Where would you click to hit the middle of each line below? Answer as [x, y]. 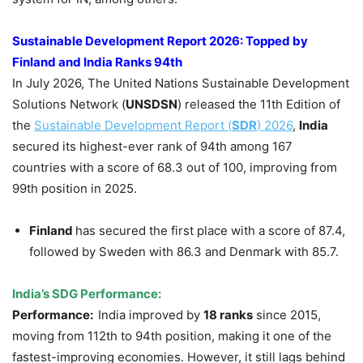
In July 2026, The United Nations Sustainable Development [181, 83]
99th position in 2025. [75, 189]
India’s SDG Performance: [87, 294]
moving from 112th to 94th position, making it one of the [172, 336]
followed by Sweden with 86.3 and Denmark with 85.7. [184, 252]
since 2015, [287, 315]
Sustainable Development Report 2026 [126, 41]
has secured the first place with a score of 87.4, [210, 231]
